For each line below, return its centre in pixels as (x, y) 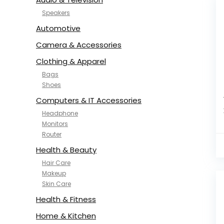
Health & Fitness (66, 199)
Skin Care (56, 184)
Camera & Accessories (79, 45)
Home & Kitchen (66, 216)
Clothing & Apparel (71, 61)
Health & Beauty (66, 150)
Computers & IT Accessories (89, 100)
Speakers (56, 13)
